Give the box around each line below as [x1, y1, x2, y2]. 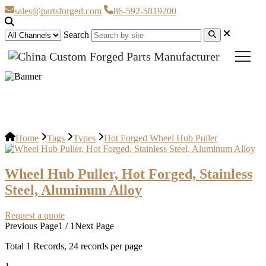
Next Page [75, 220, 114, 231]
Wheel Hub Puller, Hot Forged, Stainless [5, 166, 252, 182]
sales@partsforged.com [14, 6, 102, 16]
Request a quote [5, 210, 65, 220]
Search [64, 30, 89, 40]
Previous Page [5, 220, 58, 231]
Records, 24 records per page [31, 240, 142, 251]
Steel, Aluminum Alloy [5, 182, 142, 198]
